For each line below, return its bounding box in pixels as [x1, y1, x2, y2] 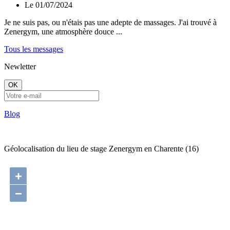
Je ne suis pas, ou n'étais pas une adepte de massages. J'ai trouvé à [4, 18, 217, 27]
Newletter [4, 62, 36, 71]
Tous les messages [4, 45, 63, 54]
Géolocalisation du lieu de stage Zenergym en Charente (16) [4, 144, 199, 154]
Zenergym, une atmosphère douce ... [4, 27, 122, 36]
